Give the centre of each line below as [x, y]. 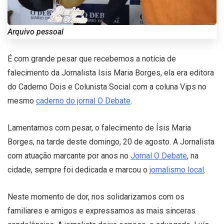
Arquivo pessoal [35, 31]
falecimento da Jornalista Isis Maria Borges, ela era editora [111, 72]
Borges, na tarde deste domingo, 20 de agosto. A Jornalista [111, 141]
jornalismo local [177, 169]
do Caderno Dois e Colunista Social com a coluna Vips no [107, 86]
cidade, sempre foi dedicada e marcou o [78, 169]
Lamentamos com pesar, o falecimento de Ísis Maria [99, 127]
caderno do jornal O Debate [83, 100]
